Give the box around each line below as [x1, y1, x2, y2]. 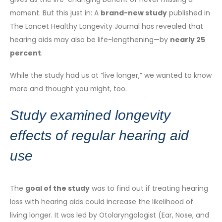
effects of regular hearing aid [10, 128, 189, 144]
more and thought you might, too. [10, 84, 127, 94]
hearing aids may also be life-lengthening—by [10, 34, 170, 45]
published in [167, 7, 210, 18]
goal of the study [25, 183, 90, 194]
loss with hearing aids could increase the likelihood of [10, 197, 193, 207]
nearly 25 [170, 34, 205, 45]
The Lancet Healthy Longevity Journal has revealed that [10, 21, 203, 31]
